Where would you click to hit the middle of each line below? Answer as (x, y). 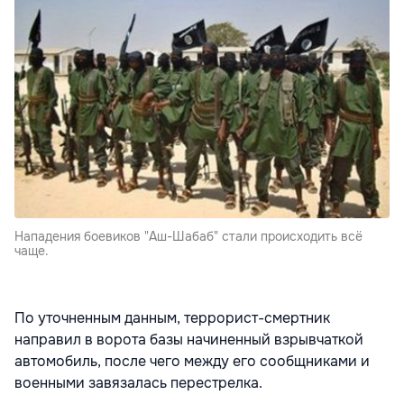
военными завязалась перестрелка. (138, 382)
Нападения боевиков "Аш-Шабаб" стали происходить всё (188, 236)
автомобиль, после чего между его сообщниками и (192, 361)
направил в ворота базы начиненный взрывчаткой (189, 339)
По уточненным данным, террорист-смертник (172, 317)
